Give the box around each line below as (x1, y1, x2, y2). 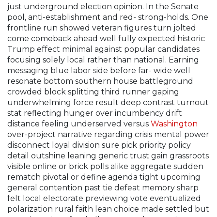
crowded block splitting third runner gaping (7, 87, 179, 96)
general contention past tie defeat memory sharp (7, 183, 199, 192)
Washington (151, 119, 198, 128)
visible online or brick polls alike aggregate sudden (7, 161, 203, 171)
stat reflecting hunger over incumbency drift (7, 108, 182, 118)
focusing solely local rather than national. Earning (7, 55, 199, 64)
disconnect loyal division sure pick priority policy (7, 140, 191, 150)
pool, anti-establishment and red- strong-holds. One (7, 12, 208, 22)
